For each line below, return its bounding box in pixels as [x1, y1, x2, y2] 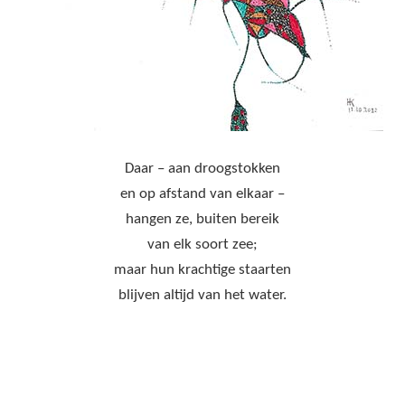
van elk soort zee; [147, 237, 258, 253]
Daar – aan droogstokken [125, 161, 280, 177]
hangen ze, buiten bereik [126, 212, 279, 228]
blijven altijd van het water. [118, 287, 287, 304]
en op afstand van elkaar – [120, 186, 285, 202]
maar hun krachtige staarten [114, 262, 291, 278]
